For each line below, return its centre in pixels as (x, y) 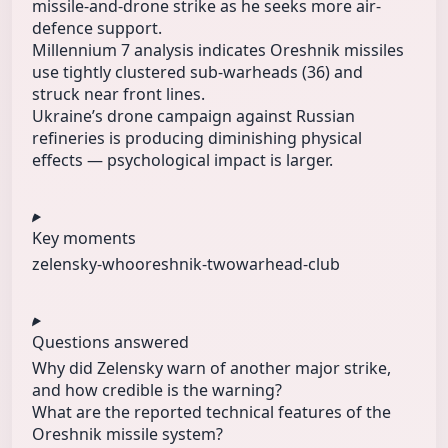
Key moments (84, 238)
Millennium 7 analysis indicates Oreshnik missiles (218, 50)
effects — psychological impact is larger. (182, 160)
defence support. (97, 28)
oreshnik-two (185, 264)
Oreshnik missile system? (127, 434)
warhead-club (288, 264)
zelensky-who (83, 264)
